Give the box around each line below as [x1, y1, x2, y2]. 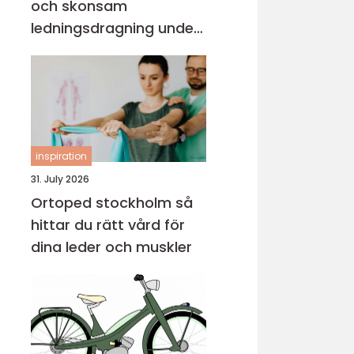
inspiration [36, 149, 87, 163]
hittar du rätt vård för [31, 215, 185, 235]
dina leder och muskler [31, 237, 192, 257]
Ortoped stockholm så [31, 193, 175, 213]
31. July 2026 [31, 172, 89, 186]
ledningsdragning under [31, 18, 199, 38]
